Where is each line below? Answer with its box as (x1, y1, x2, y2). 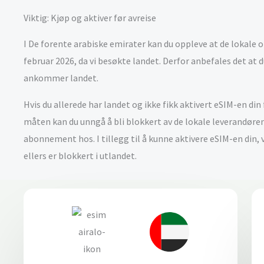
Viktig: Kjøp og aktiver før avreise (24, 12, 156, 24)
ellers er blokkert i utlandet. (24, 150, 138, 161)
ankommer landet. (24, 72, 100, 84)
